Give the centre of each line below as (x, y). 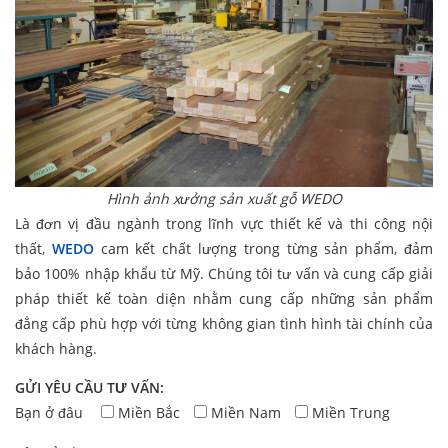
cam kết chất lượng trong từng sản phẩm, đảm (263, 249)
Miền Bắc (149, 413)
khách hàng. (56, 349)
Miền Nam (246, 413)
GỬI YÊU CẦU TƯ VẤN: (89, 388)
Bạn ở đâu (51, 413)
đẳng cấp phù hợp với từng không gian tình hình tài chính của (224, 324)
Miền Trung (351, 413)
